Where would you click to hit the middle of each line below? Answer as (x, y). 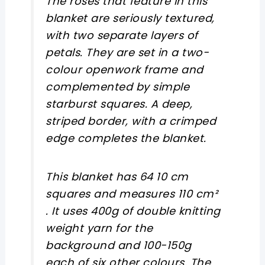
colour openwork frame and (125, 70)
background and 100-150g (119, 245)
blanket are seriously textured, (130, 18)
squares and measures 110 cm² (132, 194)
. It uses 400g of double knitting (133, 211)
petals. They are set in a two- (127, 52)
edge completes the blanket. (126, 138)
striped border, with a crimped (131, 121)
